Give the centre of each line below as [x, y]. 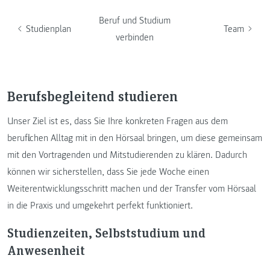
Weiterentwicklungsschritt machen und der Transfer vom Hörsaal [132, 188]
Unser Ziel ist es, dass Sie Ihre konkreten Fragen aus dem [118, 121]
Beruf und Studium [135, 20]
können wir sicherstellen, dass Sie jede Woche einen [108, 171]
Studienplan [49, 29]
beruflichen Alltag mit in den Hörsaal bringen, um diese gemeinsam [135, 138]
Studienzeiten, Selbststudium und [106, 232]
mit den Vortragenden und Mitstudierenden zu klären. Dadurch [127, 155]
